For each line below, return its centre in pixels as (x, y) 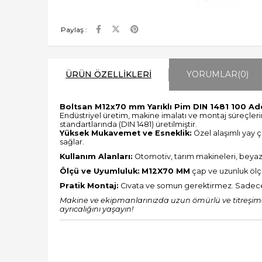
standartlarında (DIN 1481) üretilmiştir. (128, 124)
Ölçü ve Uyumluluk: (100, 171)
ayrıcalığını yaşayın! (96, 209)
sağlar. (72, 142)
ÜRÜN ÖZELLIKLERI (108, 74)
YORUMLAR (212, 74)
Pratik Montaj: (89, 186)
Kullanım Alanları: (96, 156)
